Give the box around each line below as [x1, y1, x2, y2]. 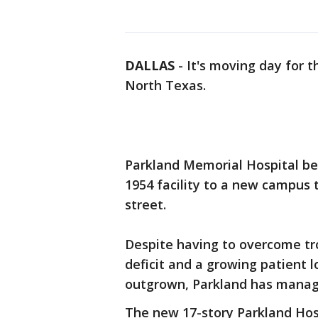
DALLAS [125, 57, 175, 74]
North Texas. [125, 77, 206, 94]
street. [125, 196, 166, 213]
